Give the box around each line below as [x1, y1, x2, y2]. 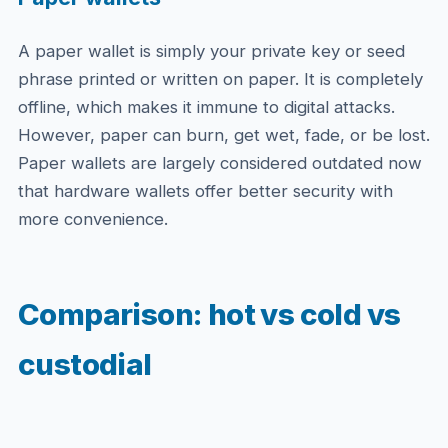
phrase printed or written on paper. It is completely [17, 69, 423, 89]
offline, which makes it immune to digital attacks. [17, 97, 395, 117]
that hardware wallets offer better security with [17, 181, 393, 201]
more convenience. [17, 209, 168, 229]
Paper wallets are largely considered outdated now [17, 153, 422, 173]
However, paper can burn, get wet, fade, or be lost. [17, 125, 430, 145]
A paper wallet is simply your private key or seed [17, 41, 405, 61]
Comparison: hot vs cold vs [17, 296, 401, 332]
